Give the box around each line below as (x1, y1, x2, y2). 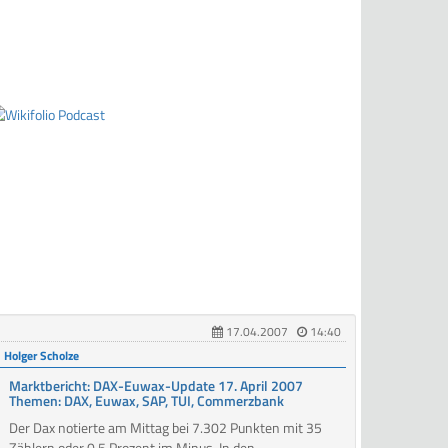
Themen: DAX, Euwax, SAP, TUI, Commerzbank (9, 390, 285, 412)
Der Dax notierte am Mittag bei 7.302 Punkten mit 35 (9, 417, 323, 439)
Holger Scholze (4, 347, 80, 366)
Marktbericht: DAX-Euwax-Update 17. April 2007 (9, 375, 304, 397)
